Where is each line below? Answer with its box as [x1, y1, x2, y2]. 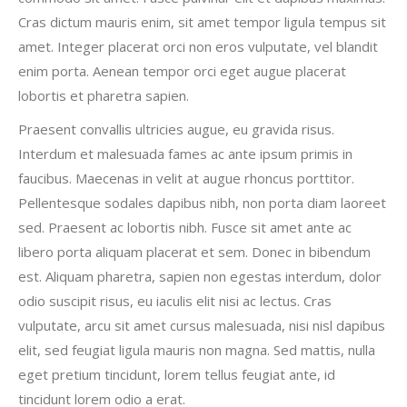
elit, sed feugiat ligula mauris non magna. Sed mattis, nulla [18, 341, 375, 359]
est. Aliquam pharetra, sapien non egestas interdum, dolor [18, 267, 382, 285]
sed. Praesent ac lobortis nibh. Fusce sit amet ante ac [18, 218, 352, 236]
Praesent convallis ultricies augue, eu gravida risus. [18, 120, 334, 138]
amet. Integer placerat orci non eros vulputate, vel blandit [18, 37, 378, 55]
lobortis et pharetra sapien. [18, 86, 189, 104]
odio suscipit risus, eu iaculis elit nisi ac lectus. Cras [18, 292, 332, 310]
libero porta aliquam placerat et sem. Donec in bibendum [18, 243, 371, 261]
